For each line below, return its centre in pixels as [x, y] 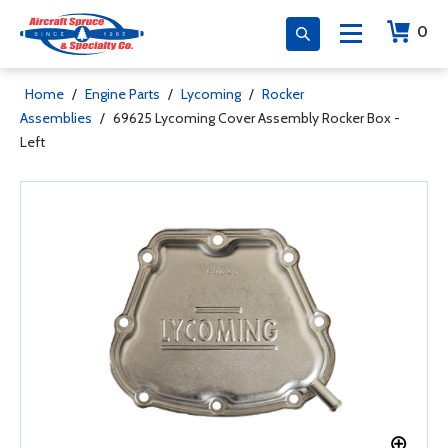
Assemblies [56, 118]
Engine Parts [122, 94]
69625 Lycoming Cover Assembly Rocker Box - [256, 118]
